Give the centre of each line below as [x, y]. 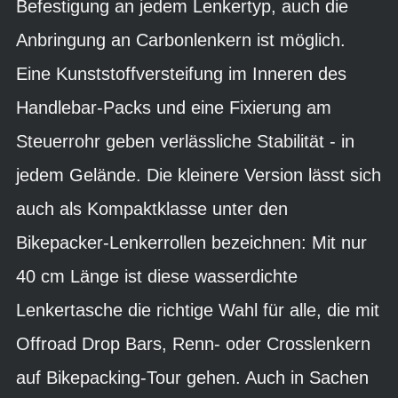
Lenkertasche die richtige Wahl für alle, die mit [198, 310]
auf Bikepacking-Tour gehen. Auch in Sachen [192, 378]
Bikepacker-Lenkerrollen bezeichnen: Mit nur [191, 243]
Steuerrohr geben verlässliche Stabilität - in [185, 141]
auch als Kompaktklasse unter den [152, 209]
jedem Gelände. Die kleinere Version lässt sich [199, 175]
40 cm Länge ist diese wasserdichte [157, 276]
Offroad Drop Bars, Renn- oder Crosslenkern [193, 344]
